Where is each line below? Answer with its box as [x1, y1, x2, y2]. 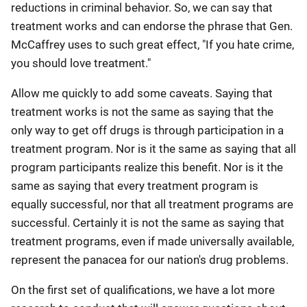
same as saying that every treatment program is [11, 179, 258, 193]
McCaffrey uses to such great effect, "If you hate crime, [11, 38, 294, 51]
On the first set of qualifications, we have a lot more [11, 283, 275, 297]
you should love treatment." [11, 56, 151, 70]
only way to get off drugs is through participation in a [11, 123, 284, 137]
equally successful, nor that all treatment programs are [11, 197, 293, 211]
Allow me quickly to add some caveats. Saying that [11, 86, 273, 100]
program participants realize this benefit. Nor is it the [11, 160, 283, 174]
